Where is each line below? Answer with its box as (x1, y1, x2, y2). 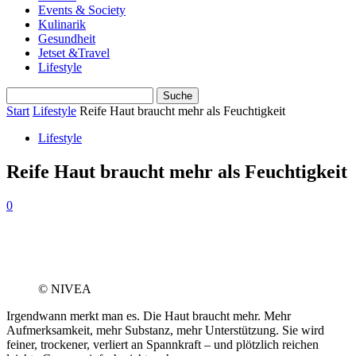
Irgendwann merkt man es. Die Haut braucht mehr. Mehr (6, 308, 291, 323)
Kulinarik (38, 17, 86, 31)
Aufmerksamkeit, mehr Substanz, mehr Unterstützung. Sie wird (6, 323, 324, 337)
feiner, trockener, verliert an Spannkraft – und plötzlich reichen (6, 337, 319, 351)
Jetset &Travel (38, 46, 110, 60)
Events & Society (38, 3, 126, 17)
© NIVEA (38, 281, 91, 296)
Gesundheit (38, 32, 95, 45)
